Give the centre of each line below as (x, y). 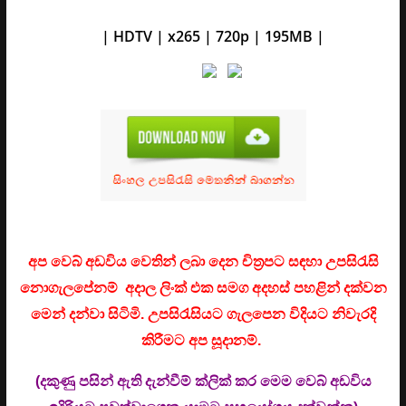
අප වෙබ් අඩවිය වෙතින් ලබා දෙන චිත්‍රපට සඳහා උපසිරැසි (203, 261)
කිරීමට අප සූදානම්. (201, 340)
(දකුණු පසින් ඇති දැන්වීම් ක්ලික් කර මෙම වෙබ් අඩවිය (203, 381)
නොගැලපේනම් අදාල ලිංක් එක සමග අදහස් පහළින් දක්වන (203, 287)
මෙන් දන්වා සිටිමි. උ (94, 314)
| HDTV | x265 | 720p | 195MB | (217, 36)
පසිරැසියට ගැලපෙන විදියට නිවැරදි (267, 314)
